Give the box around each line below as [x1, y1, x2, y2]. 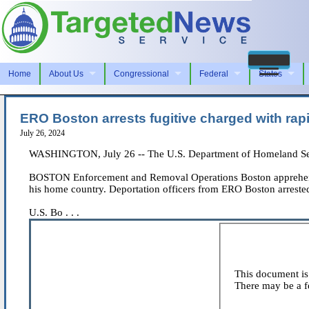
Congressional [114, 68, 169, 79]
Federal [199, 68, 228, 79]
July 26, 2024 [20, 128, 65, 138]
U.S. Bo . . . [29, 206, 79, 218]
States [259, 68, 282, 79]
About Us [49, 68, 83, 79]
